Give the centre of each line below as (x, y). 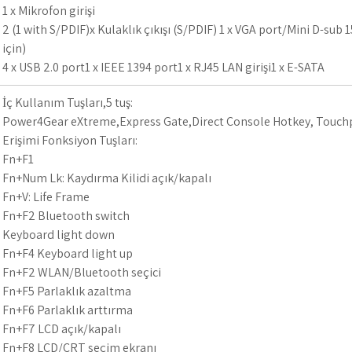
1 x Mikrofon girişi (49, 11)
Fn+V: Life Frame (46, 197)
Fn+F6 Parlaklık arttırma (68, 310)
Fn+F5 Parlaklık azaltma (67, 291)
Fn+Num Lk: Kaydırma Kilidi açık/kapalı (107, 178)
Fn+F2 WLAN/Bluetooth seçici (82, 272)
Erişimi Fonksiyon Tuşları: (70, 140)
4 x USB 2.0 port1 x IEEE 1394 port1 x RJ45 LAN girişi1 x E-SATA (163, 67)
